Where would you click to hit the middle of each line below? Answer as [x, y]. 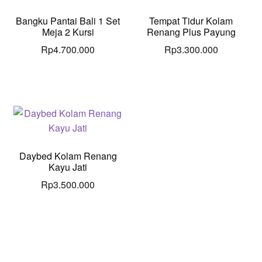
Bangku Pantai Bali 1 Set [68, 20]
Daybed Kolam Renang [68, 156]
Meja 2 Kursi [68, 32]
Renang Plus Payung [191, 32]
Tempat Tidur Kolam [191, 20]
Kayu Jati [68, 167]
